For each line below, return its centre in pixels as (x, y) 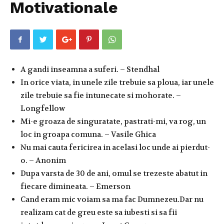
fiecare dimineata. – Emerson (75, 186)
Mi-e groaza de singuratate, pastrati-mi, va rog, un (113, 121)
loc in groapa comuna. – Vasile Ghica (88, 134)
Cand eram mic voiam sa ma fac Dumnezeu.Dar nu (112, 199)
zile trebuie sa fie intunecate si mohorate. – (101, 95)
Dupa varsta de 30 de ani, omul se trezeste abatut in (114, 173)
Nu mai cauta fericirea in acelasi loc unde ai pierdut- (115, 147)
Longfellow (43, 108)
